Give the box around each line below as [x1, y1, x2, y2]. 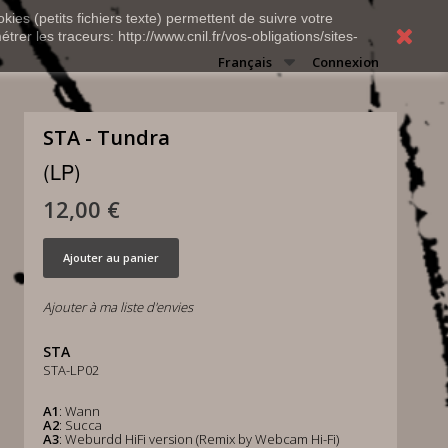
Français [218, 53, 272, 71]
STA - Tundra [42, 124, 170, 151]
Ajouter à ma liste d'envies [42, 298, 193, 316]
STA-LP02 [42, 361, 99, 379]
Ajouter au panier [62, 250, 159, 265]
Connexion [312, 53, 379, 71]
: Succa [58, 416, 102, 434]
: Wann [58, 402, 100, 420]
